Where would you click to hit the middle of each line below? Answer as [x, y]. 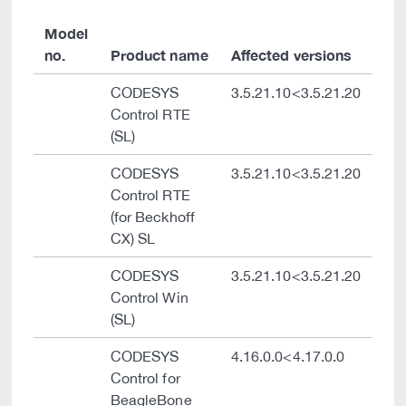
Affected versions [291, 55]
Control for [145, 378]
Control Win [150, 297]
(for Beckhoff [153, 217]
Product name [159, 55]
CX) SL [133, 238]
